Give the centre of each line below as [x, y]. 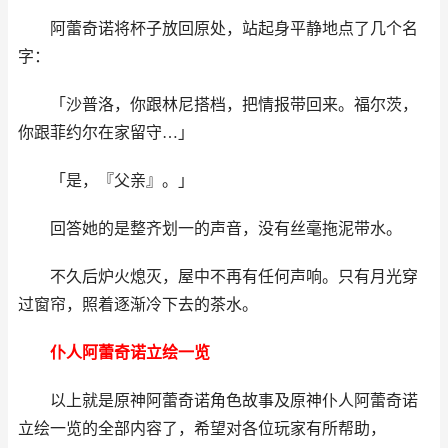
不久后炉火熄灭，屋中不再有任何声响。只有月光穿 [218, 276]
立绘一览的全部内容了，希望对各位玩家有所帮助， [202, 428]
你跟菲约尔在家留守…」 [106, 132]
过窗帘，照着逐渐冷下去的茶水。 [138, 304]
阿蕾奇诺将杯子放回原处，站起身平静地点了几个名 [218, 28]
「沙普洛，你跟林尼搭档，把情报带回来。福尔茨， [218, 104]
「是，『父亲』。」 [106, 180]
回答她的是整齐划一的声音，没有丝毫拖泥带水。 [210, 228]
